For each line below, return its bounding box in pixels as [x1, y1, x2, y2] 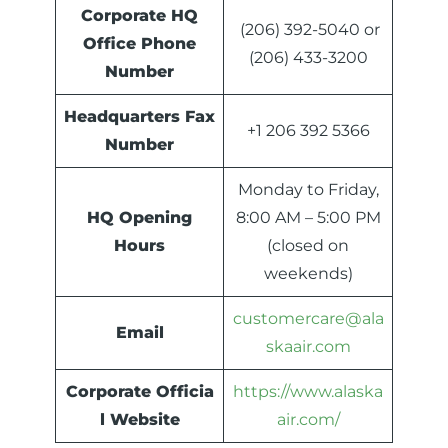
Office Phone [83, 34, 196, 54]
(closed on [267, 236, 349, 256]
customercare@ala [232, 309, 384, 329]
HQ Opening [87, 208, 192, 228]
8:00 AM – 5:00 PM [235, 208, 381, 228]
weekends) [263, 264, 353, 284]
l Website [99, 410, 180, 430]
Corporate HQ [81, 6, 198, 26]
